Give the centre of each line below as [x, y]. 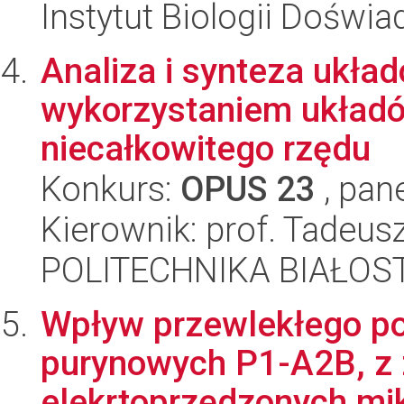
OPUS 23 [248, 189]
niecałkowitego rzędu [206, 149]
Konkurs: [110, 189]
